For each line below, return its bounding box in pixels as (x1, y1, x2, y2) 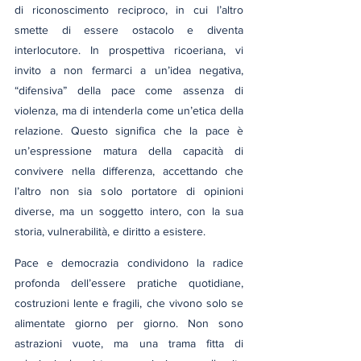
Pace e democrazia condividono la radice (15, 255, 243, 269)
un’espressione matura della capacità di (15, 143, 243, 157)
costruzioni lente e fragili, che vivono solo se (15, 296, 243, 309)
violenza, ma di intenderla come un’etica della (15, 103, 243, 117)
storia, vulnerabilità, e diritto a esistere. (15, 224, 205, 238)
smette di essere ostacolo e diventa (15, 23, 243, 36)
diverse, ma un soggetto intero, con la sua (15, 204, 243, 218)
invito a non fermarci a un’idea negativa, (15, 63, 243, 77)
